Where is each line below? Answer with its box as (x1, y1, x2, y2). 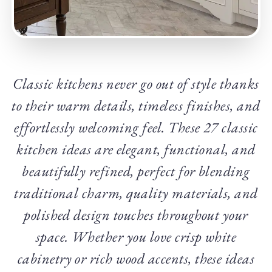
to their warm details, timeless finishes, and (12, 96, 260, 115)
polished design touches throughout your (24, 205, 248, 225)
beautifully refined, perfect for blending (22, 161, 250, 181)
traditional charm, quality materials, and (14, 183, 258, 203)
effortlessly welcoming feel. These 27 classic (14, 118, 258, 137)
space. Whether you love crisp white (35, 227, 237, 246)
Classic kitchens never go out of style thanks (13, 74, 259, 93)
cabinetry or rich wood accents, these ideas (17, 249, 255, 268)
